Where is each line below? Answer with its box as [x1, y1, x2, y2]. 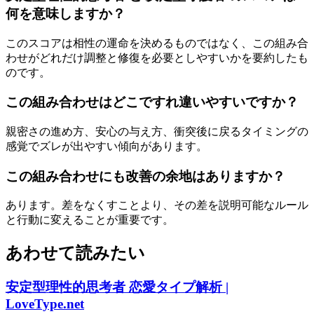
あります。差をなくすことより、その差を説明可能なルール [6, 199, 308, 212]
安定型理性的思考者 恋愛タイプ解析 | [6, 280, 228, 295]
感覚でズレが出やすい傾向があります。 [6, 139, 207, 152]
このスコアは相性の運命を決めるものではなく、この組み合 [6, 36, 308, 49]
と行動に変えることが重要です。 [6, 214, 174, 226]
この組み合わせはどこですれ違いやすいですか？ [6, 95, 299, 110]
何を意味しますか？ [6, 6, 125, 21]
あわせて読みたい [6, 244, 145, 263]
